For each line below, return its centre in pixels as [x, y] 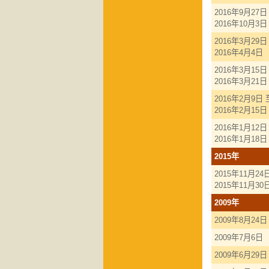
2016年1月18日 [241, 139]
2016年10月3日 [241, 24]
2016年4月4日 [239, 53]
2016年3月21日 [241, 82]
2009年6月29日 [241, 255]
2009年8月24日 [241, 220]
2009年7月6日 [239, 238]
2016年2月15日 [241, 110]
